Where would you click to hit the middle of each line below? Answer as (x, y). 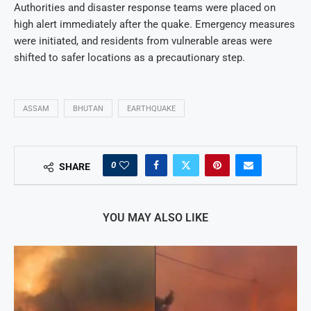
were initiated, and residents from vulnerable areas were (143, 41)
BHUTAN (88, 109)
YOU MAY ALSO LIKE (155, 218)
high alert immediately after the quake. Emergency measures (154, 25)
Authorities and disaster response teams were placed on (145, 8)
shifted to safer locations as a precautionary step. (129, 58)
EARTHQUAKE (151, 109)
